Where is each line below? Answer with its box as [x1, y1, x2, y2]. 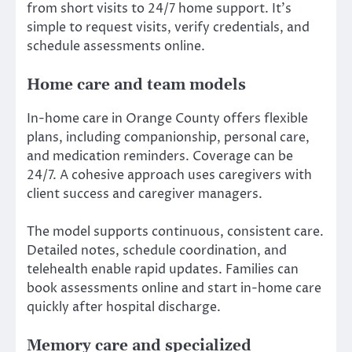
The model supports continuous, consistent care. [27, 223, 324, 241]
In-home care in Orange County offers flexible [27, 110, 308, 128]
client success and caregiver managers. [27, 185, 262, 203]
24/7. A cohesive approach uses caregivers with [27, 167, 312, 185]
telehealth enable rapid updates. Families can [27, 261, 299, 279]
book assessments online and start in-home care [27, 280, 321, 298]
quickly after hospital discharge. [27, 299, 221, 317]
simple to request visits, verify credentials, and [27, 18, 310, 36]
